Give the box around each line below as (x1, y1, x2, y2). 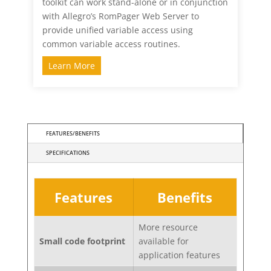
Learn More (48, 60, 95, 72)
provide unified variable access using (42, 24, 193, 36)
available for (138, 235, 189, 247)
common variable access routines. (42, 38, 180, 50)
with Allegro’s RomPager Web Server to (42, 10, 199, 22)
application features (138, 249, 220, 261)
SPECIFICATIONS (45, 149, 90, 157)
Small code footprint (39, 235, 125, 247)
